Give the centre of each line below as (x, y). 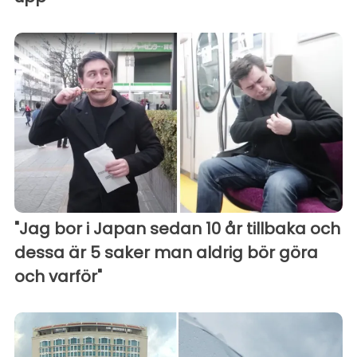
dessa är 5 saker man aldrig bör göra (166, 253)
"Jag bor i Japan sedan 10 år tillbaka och (177, 229)
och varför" (58, 277)
